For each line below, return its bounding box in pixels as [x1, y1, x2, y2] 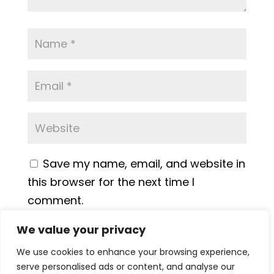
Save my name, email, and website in [42, 156, 245, 172]
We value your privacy [17, 222, 146, 237]
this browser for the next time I [27, 174, 194, 190]
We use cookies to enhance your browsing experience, [17, 246, 250, 258]
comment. [27, 193, 83, 209]
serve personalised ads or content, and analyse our [17, 261, 235, 273]
